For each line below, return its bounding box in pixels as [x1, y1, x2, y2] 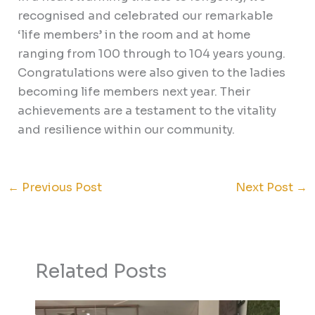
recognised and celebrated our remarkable [18, 8, 274, 24]
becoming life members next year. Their [18, 84, 251, 100]
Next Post [236, 180, 297, 195]
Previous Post [18, 180, 102, 195]
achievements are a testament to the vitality [18, 103, 277, 119]
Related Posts [34, 258, 167, 283]
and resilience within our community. [18, 122, 236, 138]
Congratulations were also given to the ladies [18, 65, 286, 81]
